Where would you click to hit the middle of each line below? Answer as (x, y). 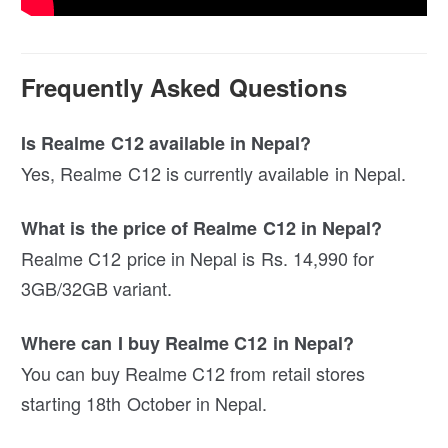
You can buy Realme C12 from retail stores (193, 373)
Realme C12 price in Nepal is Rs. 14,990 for (198, 258)
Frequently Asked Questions (184, 87)
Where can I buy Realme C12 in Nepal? (187, 343)
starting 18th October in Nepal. (144, 403)
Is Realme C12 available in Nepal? (166, 143)
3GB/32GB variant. (97, 288)
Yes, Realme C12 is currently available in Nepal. (213, 173)
